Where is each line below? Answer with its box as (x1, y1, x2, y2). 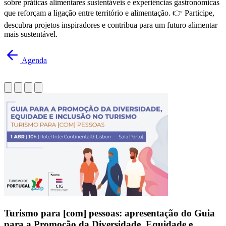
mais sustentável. (4, 30, 58, 39)
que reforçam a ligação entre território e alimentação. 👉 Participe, (4, 9, 214, 18)
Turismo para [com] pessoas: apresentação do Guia (4, 208, 215, 219)
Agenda (22, 56, 47, 65)
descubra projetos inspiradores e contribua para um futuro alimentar (4, 21, 217, 30)
